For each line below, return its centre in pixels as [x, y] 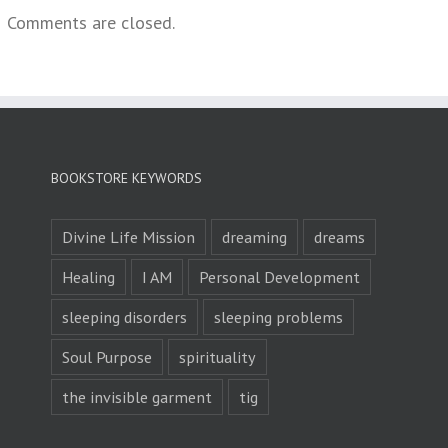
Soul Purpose [106, 357]
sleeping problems [278, 317]
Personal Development [279, 277]
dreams [339, 237]
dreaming [254, 237]
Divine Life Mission [128, 237]
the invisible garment [136, 397]
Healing [88, 277]
